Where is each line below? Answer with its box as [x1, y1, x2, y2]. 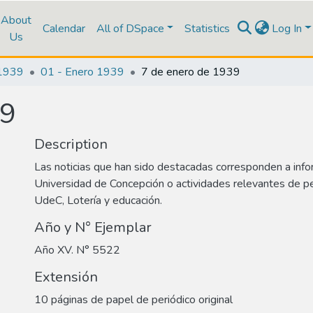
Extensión [34, 268, 98, 286]
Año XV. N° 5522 [34, 242, 120, 258]
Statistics [184, 20, 231, 36]
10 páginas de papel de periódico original [34, 292, 233, 307]
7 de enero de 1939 [141, 64, 240, 80]
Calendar [42, 20, 85, 36]
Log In [272, 20, 303, 36]
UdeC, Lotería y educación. [34, 193, 162, 208]
